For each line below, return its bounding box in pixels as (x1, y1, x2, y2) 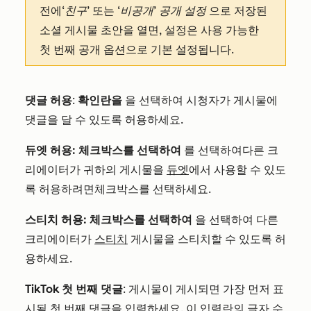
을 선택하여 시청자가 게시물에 (122, 94, 278, 107)
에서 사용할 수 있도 (189, 163, 286, 176)
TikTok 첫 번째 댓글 (25, 283, 123, 296)
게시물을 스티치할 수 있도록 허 (128, 233, 286, 246)
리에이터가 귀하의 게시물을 (25, 163, 167, 176)
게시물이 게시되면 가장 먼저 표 (128, 283, 284, 296)
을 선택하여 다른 (195, 213, 278, 226)
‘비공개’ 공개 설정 (117, 4, 209, 17)
